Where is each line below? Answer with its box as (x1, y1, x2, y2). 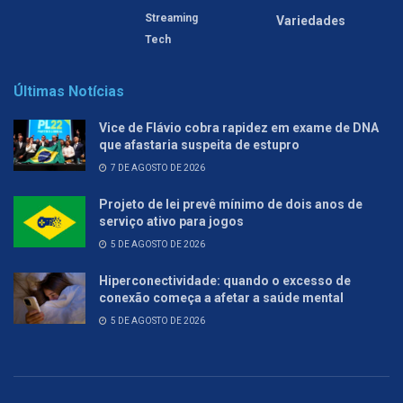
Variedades (276, 13, 345, 29)
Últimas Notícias (13, 83, 124, 101)
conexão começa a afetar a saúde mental (99, 291, 344, 306)
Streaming (145, 12, 198, 25)
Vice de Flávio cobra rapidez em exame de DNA (99, 121, 379, 136)
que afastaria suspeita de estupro (99, 138, 300, 153)
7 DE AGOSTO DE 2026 (109, 163, 205, 174)
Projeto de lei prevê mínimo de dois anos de (99, 197, 363, 212)
